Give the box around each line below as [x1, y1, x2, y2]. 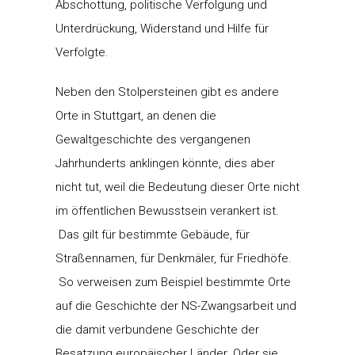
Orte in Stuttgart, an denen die [55, 108, 216, 123]
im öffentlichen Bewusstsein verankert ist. [55, 203, 279, 218]
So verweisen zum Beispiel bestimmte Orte [55, 274, 291, 289]
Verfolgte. [55, 44, 109, 59]
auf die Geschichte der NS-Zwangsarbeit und [55, 298, 296, 313]
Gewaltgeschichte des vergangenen [55, 132, 250, 147]
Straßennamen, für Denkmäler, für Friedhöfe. [55, 250, 292, 265]
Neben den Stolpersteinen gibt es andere [55, 84, 279, 99]
